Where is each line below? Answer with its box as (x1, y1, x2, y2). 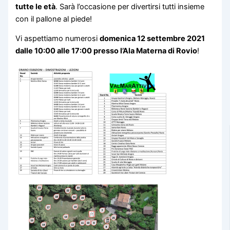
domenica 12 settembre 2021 (100, 34, 205, 44)
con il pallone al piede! (15, 14, 92, 24)
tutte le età (15, 2, 56, 11)
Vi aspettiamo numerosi (15, 34, 100, 44)
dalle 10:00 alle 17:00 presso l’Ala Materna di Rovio (15, 46, 198, 56)
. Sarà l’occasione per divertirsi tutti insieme (55, 2, 205, 11)
